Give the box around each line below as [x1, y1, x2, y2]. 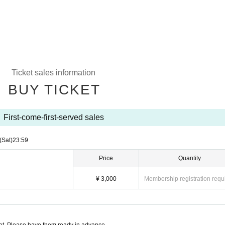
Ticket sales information [12, 68, 95, 77]
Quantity [178, 155, 201, 162]
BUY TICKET [8, 82, 100, 97]
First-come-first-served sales [3, 113, 104, 122]
